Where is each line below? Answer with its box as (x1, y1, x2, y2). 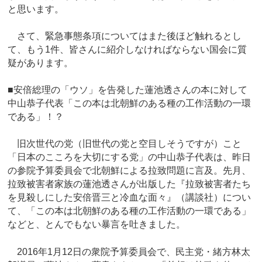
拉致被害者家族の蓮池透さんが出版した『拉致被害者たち (8, 179, 251, 189)
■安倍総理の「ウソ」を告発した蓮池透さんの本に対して (8, 85, 248, 95)
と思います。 (8, 4, 64, 14)
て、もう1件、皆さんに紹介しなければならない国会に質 (8, 44, 247, 54)
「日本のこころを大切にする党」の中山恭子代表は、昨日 (8, 152, 251, 163)
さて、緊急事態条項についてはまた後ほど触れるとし (8, 30, 242, 41)
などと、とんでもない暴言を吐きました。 (8, 219, 186, 230)
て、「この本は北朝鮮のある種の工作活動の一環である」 (8, 206, 251, 216)
